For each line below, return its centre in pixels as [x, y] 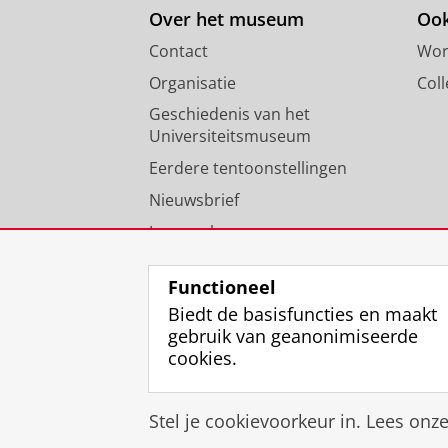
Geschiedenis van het [229, 114]
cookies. [202, 357]
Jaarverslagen [200, 232]
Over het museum [226, 19]
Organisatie [192, 83]
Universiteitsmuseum [230, 136]
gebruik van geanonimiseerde [293, 335]
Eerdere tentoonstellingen [248, 168]
